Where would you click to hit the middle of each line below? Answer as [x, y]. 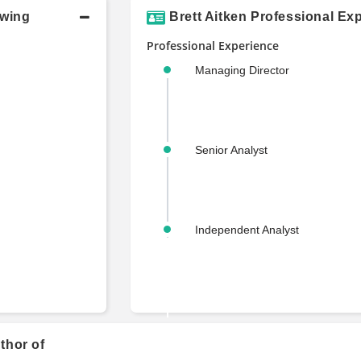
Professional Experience [212, 45]
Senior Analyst [231, 149]
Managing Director [242, 70]
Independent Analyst [247, 229]
